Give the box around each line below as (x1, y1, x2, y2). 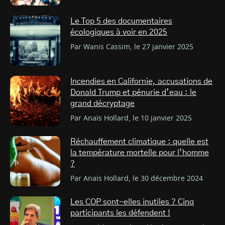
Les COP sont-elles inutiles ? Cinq (70, 198, 194, 206)
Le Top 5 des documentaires (70, 17, 172, 26)
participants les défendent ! (70, 209, 170, 217)
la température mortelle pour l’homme (70, 149, 209, 157)
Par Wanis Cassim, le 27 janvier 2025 (70, 44, 193, 51)
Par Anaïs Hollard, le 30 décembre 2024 (70, 175, 203, 183)
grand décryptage (70, 99, 135, 108)
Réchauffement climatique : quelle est (70, 138, 208, 146)
